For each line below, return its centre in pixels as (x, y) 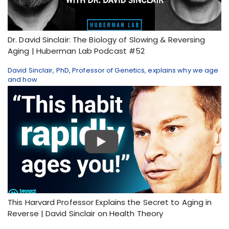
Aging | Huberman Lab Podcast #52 (76, 51)
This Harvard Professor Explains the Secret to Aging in (110, 202)
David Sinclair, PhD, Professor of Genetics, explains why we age (113, 70)
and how (22, 79)
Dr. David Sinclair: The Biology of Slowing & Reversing (107, 40)
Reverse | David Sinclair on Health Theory (86, 213)
